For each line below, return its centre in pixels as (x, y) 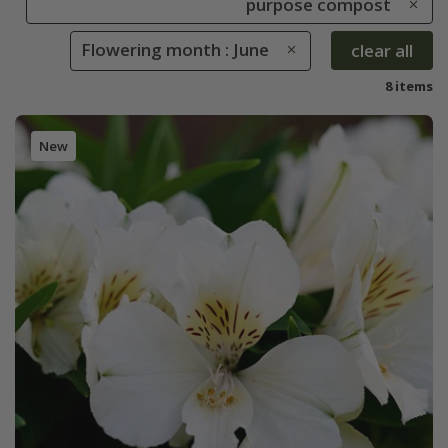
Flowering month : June (175, 50)
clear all (382, 50)
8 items (409, 86)
